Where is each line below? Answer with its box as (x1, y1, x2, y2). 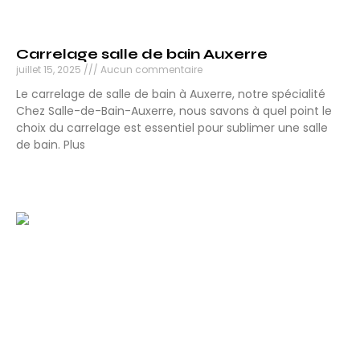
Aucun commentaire (98, 63, 202, 77)
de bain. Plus (16, 137, 85, 153)
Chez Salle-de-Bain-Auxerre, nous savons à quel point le (16, 103, 332, 120)
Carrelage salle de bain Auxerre (16, 45, 268, 63)
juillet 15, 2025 (16, 63, 84, 77)
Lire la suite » (16, 166, 86, 181)
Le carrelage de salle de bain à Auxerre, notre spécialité (16, 86, 325, 103)
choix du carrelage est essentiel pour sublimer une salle (16, 120, 328, 137)
